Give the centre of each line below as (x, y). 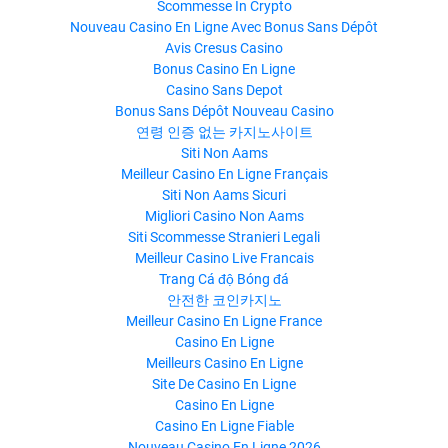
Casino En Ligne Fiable (224, 426)
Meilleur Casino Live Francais (224, 258)
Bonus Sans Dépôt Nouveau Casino (224, 111)
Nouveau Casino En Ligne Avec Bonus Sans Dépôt (224, 27)
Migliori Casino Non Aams (224, 216)
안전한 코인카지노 (224, 300)
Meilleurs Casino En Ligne (224, 363)
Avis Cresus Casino (224, 48)
